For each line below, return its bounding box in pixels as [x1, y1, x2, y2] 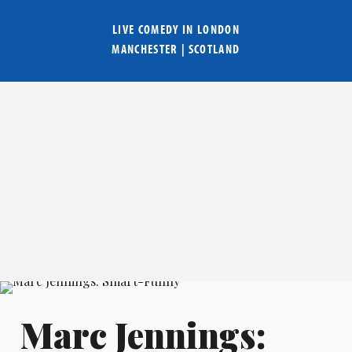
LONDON [197, 21, 240, 38]
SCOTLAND [188, 41, 240, 57]
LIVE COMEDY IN [112, 21, 197, 38]
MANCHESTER [112, 41, 178, 57]
